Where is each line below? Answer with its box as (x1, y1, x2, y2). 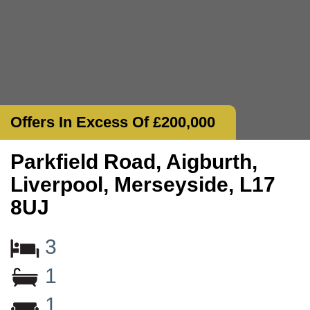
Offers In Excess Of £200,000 (10, 113, 215, 131)
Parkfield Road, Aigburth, (10, 149, 257, 173)
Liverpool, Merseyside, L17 (10, 172, 275, 196)
